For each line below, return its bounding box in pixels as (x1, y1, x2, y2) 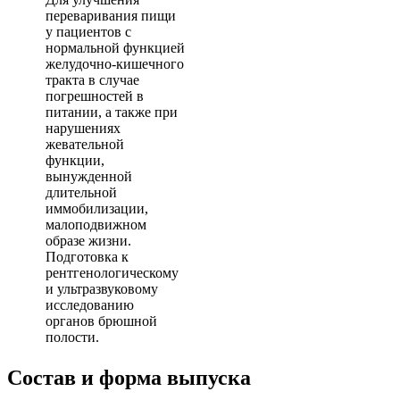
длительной (46, 184, 117, 200)
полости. (46, 329, 99, 345)
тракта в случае (46, 71, 139, 87)
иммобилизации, (46, 200, 148, 216)
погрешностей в (46, 87, 144, 104)
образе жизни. (46, 232, 131, 248)
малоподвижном (46, 216, 146, 232)
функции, (46, 152, 104, 168)
